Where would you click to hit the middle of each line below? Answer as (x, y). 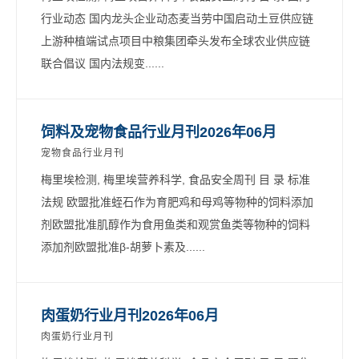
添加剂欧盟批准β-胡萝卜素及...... (123, 246)
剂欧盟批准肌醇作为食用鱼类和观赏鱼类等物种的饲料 (175, 224)
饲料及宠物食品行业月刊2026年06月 (159, 132)
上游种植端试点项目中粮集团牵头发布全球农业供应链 (175, 40)
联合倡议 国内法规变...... (103, 63)
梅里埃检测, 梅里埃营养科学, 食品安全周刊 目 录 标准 (175, 179)
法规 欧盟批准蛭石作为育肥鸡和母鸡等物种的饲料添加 (177, 202)
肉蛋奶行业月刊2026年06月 (130, 315)
